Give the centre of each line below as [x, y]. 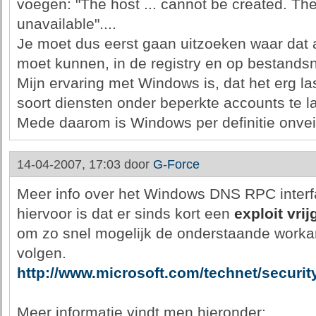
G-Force [176, 164]
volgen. [41, 253]
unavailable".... [66, 24]
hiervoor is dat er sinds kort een [125, 214]
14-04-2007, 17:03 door [85, 164]
